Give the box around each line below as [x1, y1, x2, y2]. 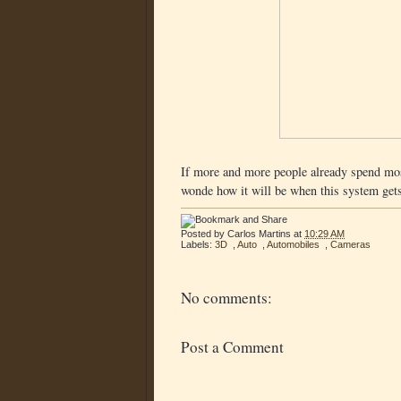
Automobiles [267, 238, 320, 250]
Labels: [181, 238, 215, 250]
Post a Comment [181, 336, 284, 357]
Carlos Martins [227, 227, 291, 239]
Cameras [330, 238, 371, 250]
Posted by [181, 227, 227, 239]
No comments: [181, 286, 272, 308]
